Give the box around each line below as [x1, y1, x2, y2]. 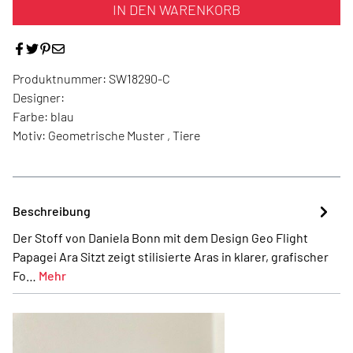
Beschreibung [13, 203, 91, 218]
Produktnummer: [13, 71, 109, 86]
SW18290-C [109, 71, 170, 86]
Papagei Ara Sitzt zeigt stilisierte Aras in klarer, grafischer [13, 249, 329, 264]
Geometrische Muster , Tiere [48, 128, 200, 143]
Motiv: [13, 128, 46, 143]
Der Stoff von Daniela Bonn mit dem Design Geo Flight [13, 230, 308, 245]
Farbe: [13, 109, 48, 124]
